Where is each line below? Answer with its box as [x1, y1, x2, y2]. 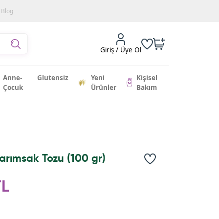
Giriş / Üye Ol [100, 45, 141, 54]
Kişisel [136, 73, 158, 82]
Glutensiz [37, 73, 68, 82]
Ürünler [91, 83, 117, 92]
